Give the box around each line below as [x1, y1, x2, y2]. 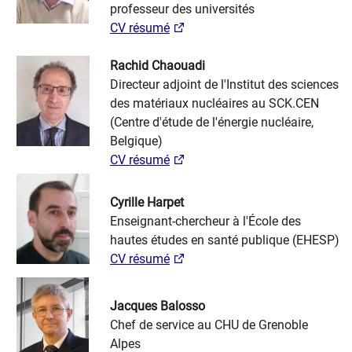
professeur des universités [110, 2, 255, 16]
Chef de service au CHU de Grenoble [110, 317, 308, 332]
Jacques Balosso [110, 299, 205, 313]
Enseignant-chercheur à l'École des [110, 214, 301, 229]
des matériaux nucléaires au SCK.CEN [110, 96, 319, 111]
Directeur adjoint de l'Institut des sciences [110, 77, 339, 92]
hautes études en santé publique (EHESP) [110, 233, 339, 247]
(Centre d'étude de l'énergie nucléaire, [110, 115, 313, 130]
